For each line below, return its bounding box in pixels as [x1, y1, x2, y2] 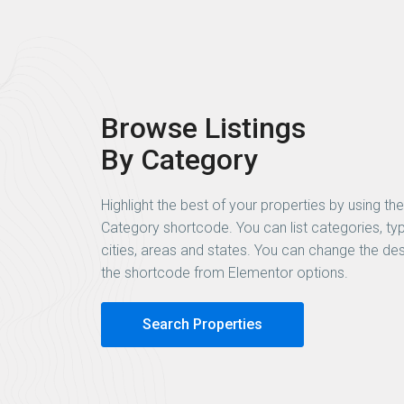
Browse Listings [101, 110, 306, 145]
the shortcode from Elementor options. [101, 263, 352, 281]
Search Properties [142, 315, 262, 333]
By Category [101, 142, 258, 177]
